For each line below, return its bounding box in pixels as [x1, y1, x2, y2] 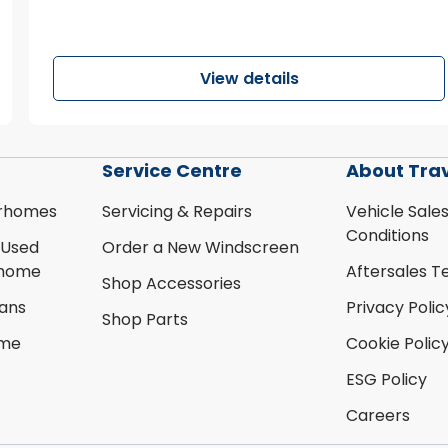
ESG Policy [346, 368, 428, 392]
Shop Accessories [101, 272, 241, 296]
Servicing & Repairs [101, 200, 252, 224]
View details [199, 67, 299, 91]
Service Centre [101, 158, 242, 184]
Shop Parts [101, 308, 188, 332]
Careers [346, 404, 411, 428]
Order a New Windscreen [101, 236, 299, 260]
